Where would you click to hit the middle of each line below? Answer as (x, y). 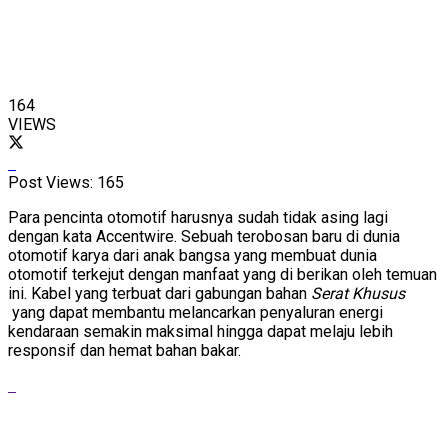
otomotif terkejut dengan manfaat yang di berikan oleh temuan (222, 274)
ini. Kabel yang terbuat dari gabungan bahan (159, 293)
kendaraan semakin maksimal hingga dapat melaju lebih (200, 331)
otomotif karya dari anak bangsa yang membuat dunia (192, 255)
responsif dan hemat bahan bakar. (124, 350)
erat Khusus (363, 293)
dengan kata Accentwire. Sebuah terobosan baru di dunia (204, 236)
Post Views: (50, 182)
